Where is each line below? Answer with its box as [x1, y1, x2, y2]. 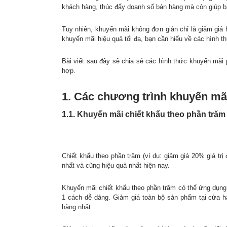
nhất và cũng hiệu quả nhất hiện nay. [62, 162, 170, 169]
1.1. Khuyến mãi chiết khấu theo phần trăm [62, 109, 225, 119]
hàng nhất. [62, 203, 93, 211]
